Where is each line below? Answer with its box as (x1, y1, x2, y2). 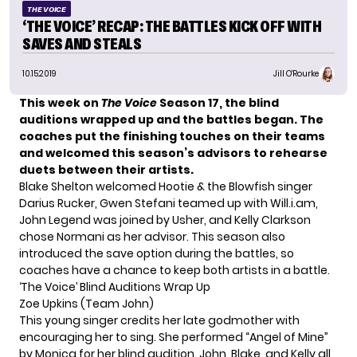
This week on (19, 94, 101, 111)
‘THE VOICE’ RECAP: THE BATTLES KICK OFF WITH (22, 17, 321, 35)
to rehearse (251, 144, 328, 161)
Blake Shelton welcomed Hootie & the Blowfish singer (19, 178, 312, 194)
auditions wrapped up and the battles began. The (19, 111, 324, 127)
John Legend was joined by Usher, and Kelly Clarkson (19, 211, 311, 228)
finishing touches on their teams (123, 127, 325, 144)
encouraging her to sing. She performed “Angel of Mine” (19, 328, 328, 345)
